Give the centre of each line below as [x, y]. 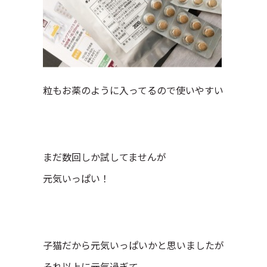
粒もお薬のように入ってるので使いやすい [133, 90]
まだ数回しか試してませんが [105, 157]
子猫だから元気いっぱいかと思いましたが [133, 245]
